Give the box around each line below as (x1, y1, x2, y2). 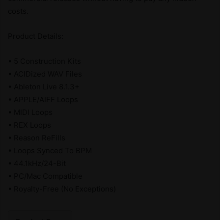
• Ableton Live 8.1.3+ (8, 82, 80, 91)
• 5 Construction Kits (8, 56, 81, 66)
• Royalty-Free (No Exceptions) (8, 184, 116, 193)
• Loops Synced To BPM (8, 145, 92, 155)
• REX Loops (8, 120, 51, 130)
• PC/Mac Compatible (8, 171, 82, 181)
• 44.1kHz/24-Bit (8, 158, 66, 168)
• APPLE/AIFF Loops (8, 94, 78, 104)
